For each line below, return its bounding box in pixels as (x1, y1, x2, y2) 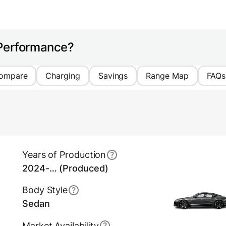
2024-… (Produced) (22, 163, 108, 174)
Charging (45, 71, 80, 81)
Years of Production (22, 149, 106, 160)
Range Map (146, 71, 189, 81)
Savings (98, 71, 128, 81)
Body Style (22, 185, 68, 196)
